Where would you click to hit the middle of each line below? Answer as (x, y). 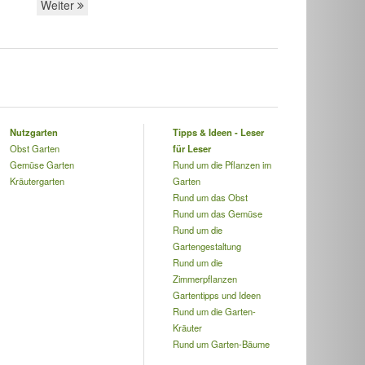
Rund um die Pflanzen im (222, 165)
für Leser (191, 148)
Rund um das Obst (210, 197)
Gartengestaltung (207, 246)
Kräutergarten (37, 181)
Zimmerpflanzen (204, 279)
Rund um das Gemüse (217, 213)
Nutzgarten (33, 132)
